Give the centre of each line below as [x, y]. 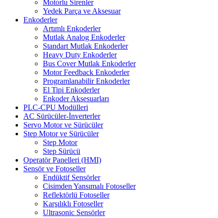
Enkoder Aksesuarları [76, 98]
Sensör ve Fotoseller [54, 168]
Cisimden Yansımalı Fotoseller [89, 186]
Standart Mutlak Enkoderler [85, 46]
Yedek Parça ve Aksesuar [82, 11]
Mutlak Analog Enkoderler [84, 37]
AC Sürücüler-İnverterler [62, 116]
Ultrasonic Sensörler [74, 212]
